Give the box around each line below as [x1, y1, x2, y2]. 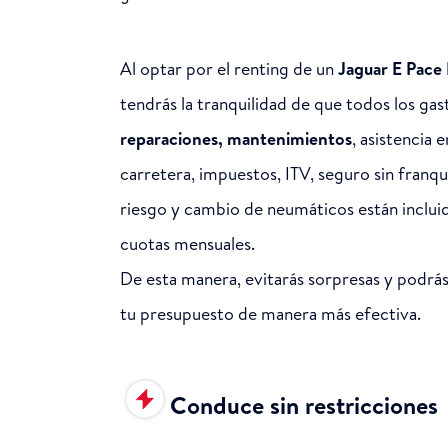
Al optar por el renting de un [120, 55, 338, 81]
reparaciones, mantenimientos [120, 125, 352, 151]
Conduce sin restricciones [170, 387, 438, 422]
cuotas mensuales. [120, 230, 255, 256]
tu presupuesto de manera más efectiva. [120, 300, 421, 326]
